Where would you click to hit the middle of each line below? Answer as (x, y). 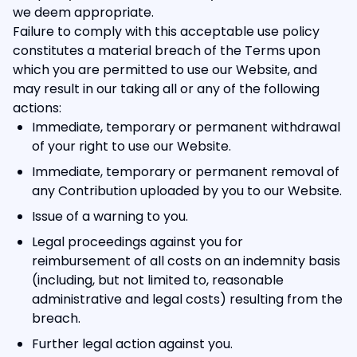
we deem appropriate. (83, 12)
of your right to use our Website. (131, 146)
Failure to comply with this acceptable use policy (166, 31)
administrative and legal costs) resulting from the (187, 299)
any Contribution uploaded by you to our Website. (187, 191)
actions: (37, 108)
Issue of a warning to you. (110, 216)
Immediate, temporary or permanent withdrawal (186, 127)
